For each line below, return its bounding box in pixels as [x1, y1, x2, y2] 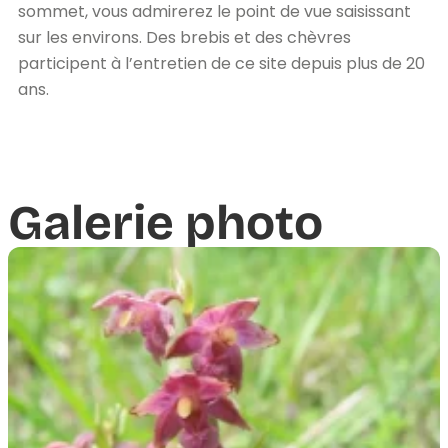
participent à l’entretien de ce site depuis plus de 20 [18, 51, 425, 75]
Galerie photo [8, 193, 323, 252]
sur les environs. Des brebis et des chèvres [18, 25, 351, 49]
